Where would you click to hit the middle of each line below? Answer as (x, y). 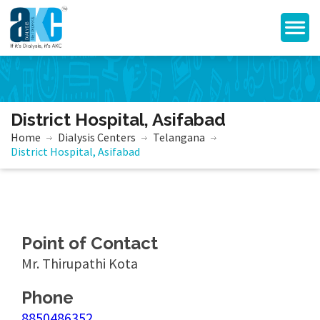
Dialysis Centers (97, 137)
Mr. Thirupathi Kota (80, 263)
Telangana (179, 137)
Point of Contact (90, 243)
